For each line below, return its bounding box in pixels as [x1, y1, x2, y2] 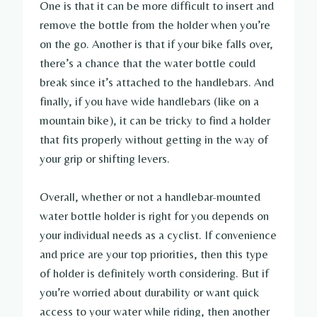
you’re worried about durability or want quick [40, 285, 259, 300]
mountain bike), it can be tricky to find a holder [40, 113, 270, 128]
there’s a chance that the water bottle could [40, 56, 255, 71]
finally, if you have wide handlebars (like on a [40, 94, 259, 109]
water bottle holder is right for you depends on [40, 209, 269, 224]
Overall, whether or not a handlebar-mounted [40, 190, 260, 204]
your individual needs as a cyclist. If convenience [40, 228, 277, 243]
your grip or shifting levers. [40, 151, 170, 166]
